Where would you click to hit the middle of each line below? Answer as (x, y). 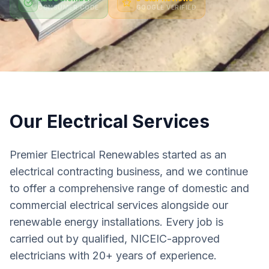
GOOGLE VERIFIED (166, 7)
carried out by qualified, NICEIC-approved (115, 239)
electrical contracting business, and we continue (129, 171)
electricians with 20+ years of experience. (113, 255)
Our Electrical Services (110, 121)
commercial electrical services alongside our (119, 205)
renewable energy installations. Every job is (116, 222)
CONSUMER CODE (68, 7)
